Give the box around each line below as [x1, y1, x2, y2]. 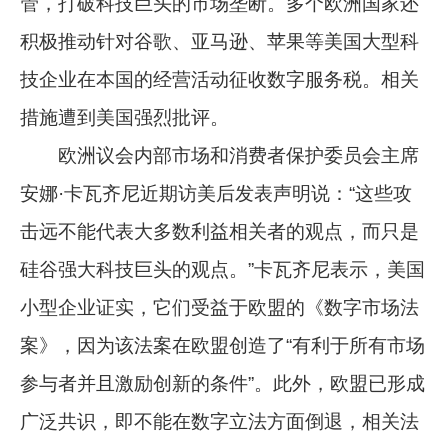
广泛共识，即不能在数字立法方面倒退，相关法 [20, 410, 420, 432]
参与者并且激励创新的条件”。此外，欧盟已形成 [20, 372, 426, 394]
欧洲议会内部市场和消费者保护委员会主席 [20, 144, 420, 166]
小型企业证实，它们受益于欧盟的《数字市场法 [20, 296, 420, 318]
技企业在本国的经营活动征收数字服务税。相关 [20, 68, 420, 90]
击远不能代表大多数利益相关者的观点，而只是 [20, 220, 420, 242]
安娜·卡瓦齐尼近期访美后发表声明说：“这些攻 [20, 182, 413, 204]
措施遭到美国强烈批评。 [20, 106, 230, 128]
